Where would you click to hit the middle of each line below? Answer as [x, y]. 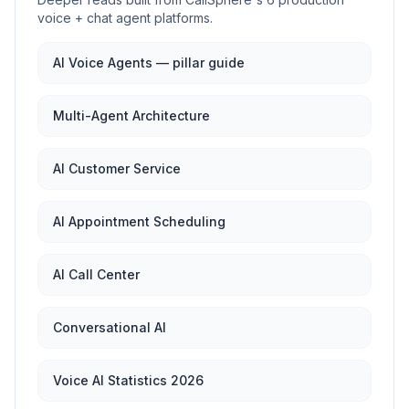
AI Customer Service [117, 168]
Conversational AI [110, 327]
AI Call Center [96, 274]
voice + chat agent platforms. [125, 18]
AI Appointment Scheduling [139, 221]
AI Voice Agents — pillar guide [149, 63]
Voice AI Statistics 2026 [128, 380]
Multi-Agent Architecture [131, 115]
